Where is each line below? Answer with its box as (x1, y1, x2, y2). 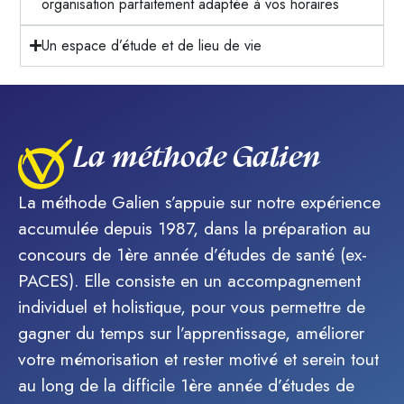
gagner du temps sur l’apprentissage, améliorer (18, 319, 364, 345)
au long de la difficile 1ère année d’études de (18, 372, 354, 398)
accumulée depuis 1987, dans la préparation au (18, 215, 371, 241)
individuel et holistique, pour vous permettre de (18, 293, 365, 319)
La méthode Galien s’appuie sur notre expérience (18, 188, 381, 215)
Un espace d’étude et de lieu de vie (41, 34, 262, 56)
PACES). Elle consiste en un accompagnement (18, 267, 361, 293)
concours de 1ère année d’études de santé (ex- (18, 241, 367, 267)
